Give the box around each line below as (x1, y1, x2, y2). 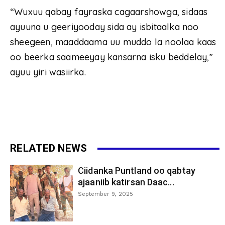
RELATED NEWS (10, 142, 87, 155)
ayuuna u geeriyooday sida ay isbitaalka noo (10, 21, 199, 33)
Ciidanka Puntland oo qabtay (78, 165, 195, 176)
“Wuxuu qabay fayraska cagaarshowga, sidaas (10, 6, 208, 18)
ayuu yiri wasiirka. (10, 66, 86, 78)
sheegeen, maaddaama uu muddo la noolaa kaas (10, 36, 216, 48)
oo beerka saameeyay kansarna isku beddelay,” (10, 51, 213, 63)
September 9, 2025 (78, 191, 134, 198)
